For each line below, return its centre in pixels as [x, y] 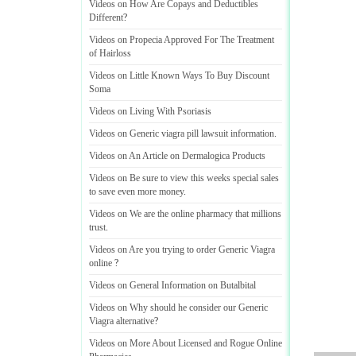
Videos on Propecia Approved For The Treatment [182, 40]
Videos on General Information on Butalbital [172, 285]
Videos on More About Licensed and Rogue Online [186, 343]
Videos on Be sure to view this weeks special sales [184, 178]
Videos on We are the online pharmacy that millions [185, 214]
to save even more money [136, 192]
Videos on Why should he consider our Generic [178, 308]
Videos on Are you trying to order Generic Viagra [182, 250]
